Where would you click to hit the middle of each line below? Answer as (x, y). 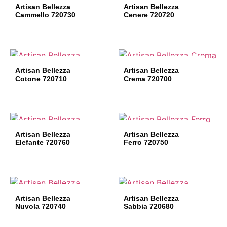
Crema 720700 (148, 79)
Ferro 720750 (146, 142)
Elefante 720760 (43, 142)
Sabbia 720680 (149, 206)
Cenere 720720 (149, 15)
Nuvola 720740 (41, 206)
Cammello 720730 (45, 15)
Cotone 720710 (41, 79)
